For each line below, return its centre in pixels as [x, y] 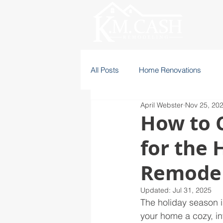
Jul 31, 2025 [192, 190]
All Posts [105, 70]
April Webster [162, 105]
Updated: [157, 190]
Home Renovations [170, 70]
